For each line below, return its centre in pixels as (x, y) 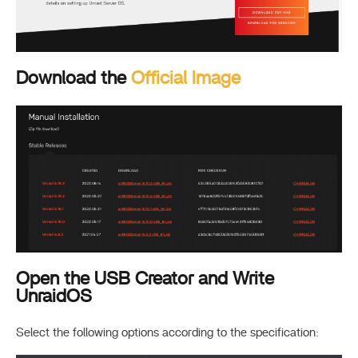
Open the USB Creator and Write (145, 279)
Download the (74, 78)
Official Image (186, 78)
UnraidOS (54, 296)
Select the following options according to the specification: (167, 333)
